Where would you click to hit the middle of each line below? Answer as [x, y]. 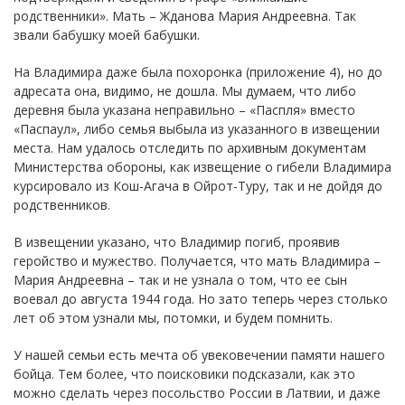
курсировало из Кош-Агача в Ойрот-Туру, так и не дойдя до [198, 185]
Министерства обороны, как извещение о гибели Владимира [202, 166]
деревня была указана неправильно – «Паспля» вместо [184, 109]
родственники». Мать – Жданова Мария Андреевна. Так [185, 15]
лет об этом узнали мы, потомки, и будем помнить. [173, 317]
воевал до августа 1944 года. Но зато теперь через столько [201, 298]
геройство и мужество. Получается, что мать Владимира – [197, 260]
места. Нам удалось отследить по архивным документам [190, 147]
